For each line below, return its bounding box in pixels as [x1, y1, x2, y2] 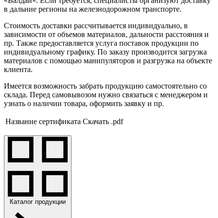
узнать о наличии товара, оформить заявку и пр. [4, 99, 164, 108]
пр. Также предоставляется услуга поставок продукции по [4, 39, 199, 48]
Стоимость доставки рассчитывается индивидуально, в [4, 21, 188, 30]
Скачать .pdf [83, 117, 123, 126]
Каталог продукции [10, 198, 66, 206]
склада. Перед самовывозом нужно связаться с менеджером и [4, 91, 208, 99]
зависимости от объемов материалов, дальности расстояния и [4, 30, 209, 39]
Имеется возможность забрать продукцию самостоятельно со [4, 82, 207, 91]
